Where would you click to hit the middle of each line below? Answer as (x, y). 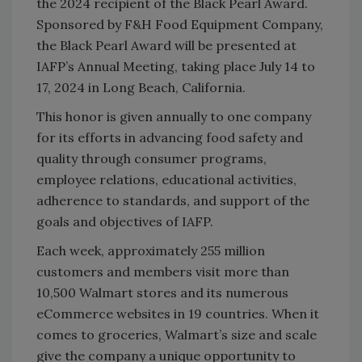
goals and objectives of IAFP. (125, 221)
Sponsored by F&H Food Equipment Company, (180, 24)
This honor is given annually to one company (174, 116)
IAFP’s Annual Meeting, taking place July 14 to (176, 66)
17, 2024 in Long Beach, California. (141, 87)
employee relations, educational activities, (166, 179)
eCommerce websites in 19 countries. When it (178, 313)
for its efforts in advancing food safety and (170, 137)
